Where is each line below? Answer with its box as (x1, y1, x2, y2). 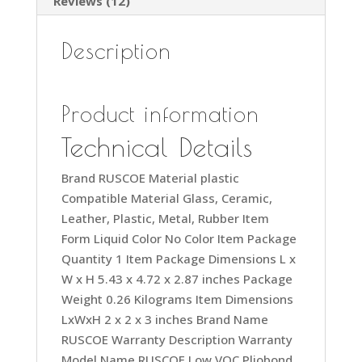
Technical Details (61, 131, 253, 163)
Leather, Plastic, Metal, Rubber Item (61, 210, 269, 227)
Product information (61, 100, 259, 128)
